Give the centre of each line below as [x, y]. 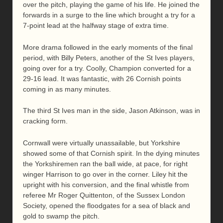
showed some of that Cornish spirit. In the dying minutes [111, 153]
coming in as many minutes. [67, 89]
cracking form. [45, 121]
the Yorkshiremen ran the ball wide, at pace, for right [105, 164]
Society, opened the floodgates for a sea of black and [107, 205]
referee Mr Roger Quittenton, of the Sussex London [104, 195]
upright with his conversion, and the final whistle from [106, 184]
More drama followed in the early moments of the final [108, 47]
